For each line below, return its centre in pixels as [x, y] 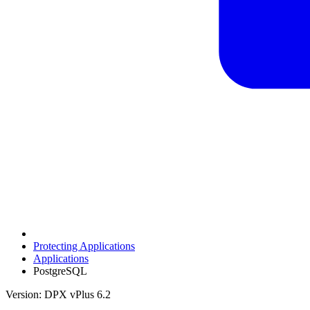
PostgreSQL [60, 271]
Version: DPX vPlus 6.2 [58, 294]
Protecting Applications [84, 246]
